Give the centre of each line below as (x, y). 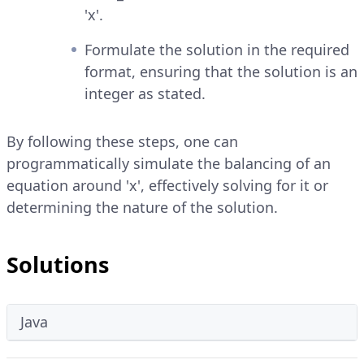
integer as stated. (145, 93)
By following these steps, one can (122, 141)
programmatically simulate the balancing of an (169, 163)
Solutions (58, 264)
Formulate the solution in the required (217, 49)
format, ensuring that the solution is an (221, 71)
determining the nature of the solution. (142, 207)
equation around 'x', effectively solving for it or (167, 185)
